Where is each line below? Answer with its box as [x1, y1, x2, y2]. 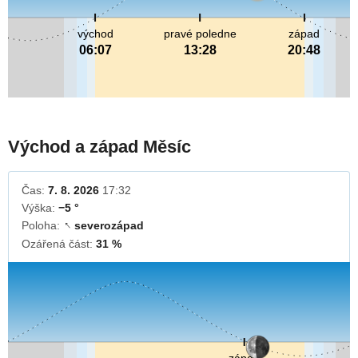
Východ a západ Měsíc [8, 137, 191, 157]
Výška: [22, 201, 58, 215]
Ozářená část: [22, 237, 96, 251]
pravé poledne [163, 27, 237, 41]
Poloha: [22, 219, 63, 233]
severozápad [74, 219, 144, 233]
